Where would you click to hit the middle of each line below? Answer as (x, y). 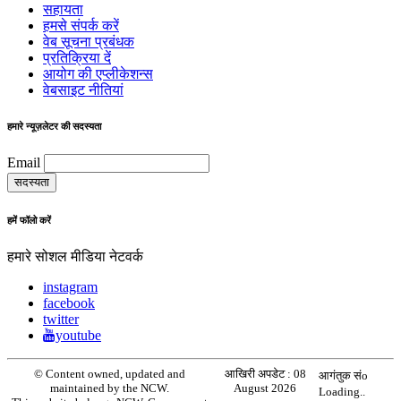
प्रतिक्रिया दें (77, 57)
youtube (78, 336)
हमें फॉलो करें (29, 221)
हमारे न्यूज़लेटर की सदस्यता (54, 126)
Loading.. (341, 392)
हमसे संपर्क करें (81, 25)
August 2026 (265, 388)
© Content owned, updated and (110, 374)
